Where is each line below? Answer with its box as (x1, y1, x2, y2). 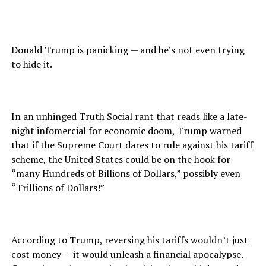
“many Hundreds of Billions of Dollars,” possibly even (11, 167, 240, 180)
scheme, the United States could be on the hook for (11, 153, 230, 166)
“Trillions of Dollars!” (11, 181, 104, 195)
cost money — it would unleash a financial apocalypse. (11, 248, 243, 261)
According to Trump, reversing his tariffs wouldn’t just (11, 233, 248, 247)
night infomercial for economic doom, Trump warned (11, 124, 242, 138)
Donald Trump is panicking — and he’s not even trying (11, 43, 245, 57)
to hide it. (11, 58, 52, 71)
